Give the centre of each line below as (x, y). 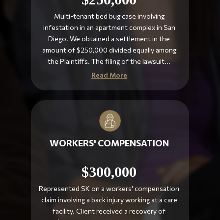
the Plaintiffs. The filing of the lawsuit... (109, 61)
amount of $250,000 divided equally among (109, 50)
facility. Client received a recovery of (109, 211)
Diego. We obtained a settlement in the (109, 38)
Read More (109, 75)
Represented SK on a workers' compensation (109, 188)
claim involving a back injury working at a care (109, 199)
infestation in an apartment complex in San (109, 27)
